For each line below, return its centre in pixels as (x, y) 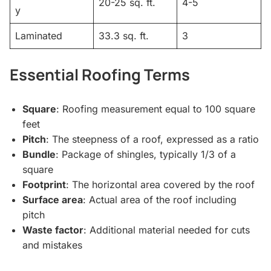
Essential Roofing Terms (100, 74)
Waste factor (53, 230)
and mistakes (52, 245)
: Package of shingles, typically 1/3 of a (145, 154)
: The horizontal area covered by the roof (160, 184)
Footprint (44, 184)
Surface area (52, 199)
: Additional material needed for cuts (166, 230)
